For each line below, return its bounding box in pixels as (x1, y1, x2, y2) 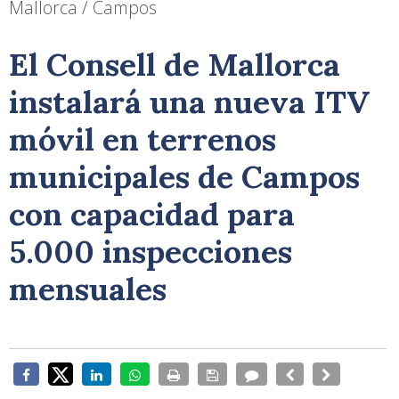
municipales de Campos (9, 156, 360, 197)
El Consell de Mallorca (9, 44, 340, 85)
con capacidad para (9, 193, 295, 234)
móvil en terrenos (9, 118, 276, 159)
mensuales (9, 268, 167, 309)
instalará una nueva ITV (9, 81, 370, 122)
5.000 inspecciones (9, 231, 292, 272)
